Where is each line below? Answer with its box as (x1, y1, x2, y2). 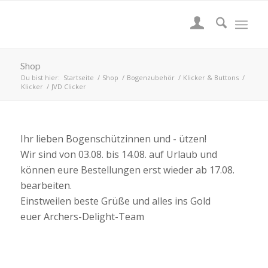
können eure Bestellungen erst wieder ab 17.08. (20, 163, 234, 176)
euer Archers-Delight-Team (20, 210, 144, 223)
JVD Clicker (51, 82, 86, 91)
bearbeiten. (20, 179, 72, 192)
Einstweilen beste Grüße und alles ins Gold (20, 194, 211, 208)
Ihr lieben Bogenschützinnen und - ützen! (20, 132, 206, 145)
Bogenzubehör (126, 73, 175, 82)
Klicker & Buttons (182, 73, 239, 82)
